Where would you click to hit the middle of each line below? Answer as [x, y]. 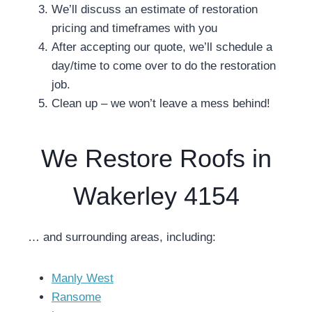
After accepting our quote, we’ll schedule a [162, 47]
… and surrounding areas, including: [122, 237]
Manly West [83, 278]
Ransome [76, 297]
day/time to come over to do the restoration [164, 66]
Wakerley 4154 [156, 196]
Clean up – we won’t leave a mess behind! [161, 103]
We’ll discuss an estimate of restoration [155, 9]
